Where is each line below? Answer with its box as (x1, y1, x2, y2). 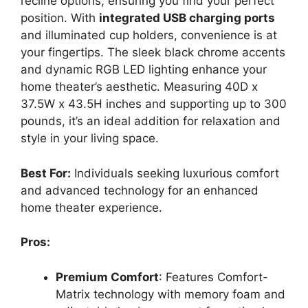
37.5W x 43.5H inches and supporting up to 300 (21, 97, 287, 111)
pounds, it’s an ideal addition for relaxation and (21, 114, 280, 128)
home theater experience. (21, 200, 162, 214)
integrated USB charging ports (99, 11, 275, 25)
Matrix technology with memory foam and (56, 287, 285, 301)
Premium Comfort (56, 269, 159, 284)
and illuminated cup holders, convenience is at (21, 28, 277, 42)
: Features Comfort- (159, 269, 268, 284)
